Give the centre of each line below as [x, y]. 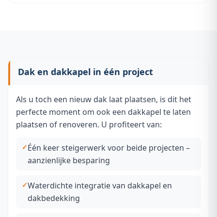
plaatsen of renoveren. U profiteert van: [89, 124]
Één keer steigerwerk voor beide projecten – [109, 148]
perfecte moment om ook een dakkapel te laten [103, 112]
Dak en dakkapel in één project [85, 72]
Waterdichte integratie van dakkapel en [100, 186]
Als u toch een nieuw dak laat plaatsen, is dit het [104, 99]
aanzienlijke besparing [69, 160]
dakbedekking [54, 198]
